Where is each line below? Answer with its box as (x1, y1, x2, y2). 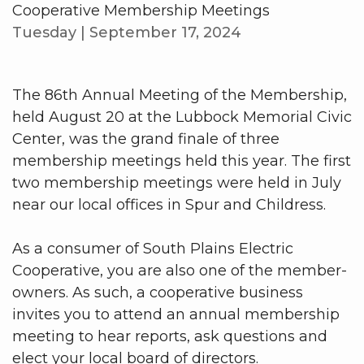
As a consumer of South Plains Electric (12, 239, 293, 258)
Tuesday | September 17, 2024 (12, 23, 241, 41)
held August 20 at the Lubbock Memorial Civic (12, 107, 352, 126)
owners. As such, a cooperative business (12, 283, 303, 301)
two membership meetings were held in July (12, 173, 341, 192)
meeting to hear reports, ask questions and (12, 327, 327, 345)
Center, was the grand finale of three (12, 129, 279, 148)
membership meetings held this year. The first (12, 151, 351, 170)
